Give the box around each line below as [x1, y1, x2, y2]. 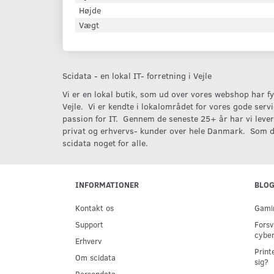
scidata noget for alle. [62, 137, 148, 149]
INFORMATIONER [75, 179, 139, 190]
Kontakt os [75, 202, 114, 213]
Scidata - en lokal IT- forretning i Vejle [62, 70, 212, 81]
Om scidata [75, 252, 116, 262]
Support [75, 219, 103, 229]
